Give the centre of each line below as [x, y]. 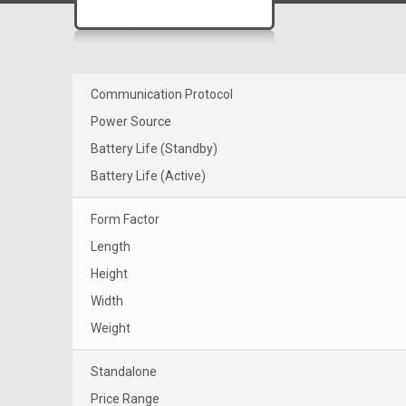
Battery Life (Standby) [154, 148]
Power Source [131, 121]
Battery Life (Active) [148, 175]
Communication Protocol [162, 94]
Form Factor [125, 219]
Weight [111, 328]
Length [111, 246]
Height [109, 273]
